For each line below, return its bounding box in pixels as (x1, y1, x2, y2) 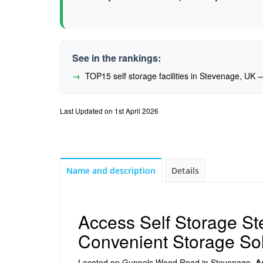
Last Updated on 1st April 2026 (60, 106, 159, 116)
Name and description (66, 165, 156, 176)
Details (171, 165, 199, 176)
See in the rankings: (72, 51, 161, 65)
